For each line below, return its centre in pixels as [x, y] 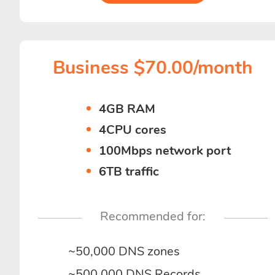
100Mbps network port [165, 151]
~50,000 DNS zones [124, 251]
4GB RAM [127, 109]
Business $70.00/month [153, 68]
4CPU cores [133, 130]
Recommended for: [153, 216]
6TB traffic [129, 172]
